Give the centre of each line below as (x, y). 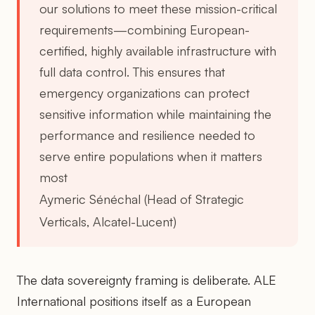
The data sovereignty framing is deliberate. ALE (147, 279)
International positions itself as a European (134, 301)
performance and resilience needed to (147, 135)
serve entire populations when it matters (151, 156)
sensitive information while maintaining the (155, 114)
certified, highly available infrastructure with (158, 50)
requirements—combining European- (144, 29)
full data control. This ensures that (132, 71)
